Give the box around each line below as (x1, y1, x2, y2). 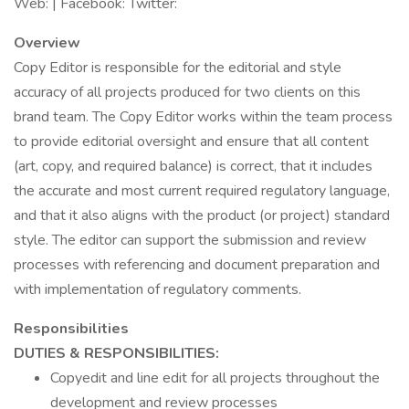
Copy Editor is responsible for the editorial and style (14, 58, 341, 78)
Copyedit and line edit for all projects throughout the (50, 368, 380, 388)
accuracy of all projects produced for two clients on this (14, 82, 361, 102)
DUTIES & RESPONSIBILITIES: (14, 343, 219, 363)
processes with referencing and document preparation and (14, 255, 380, 275)
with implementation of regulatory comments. (14, 279, 301, 299)
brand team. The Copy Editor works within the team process (14, 107, 393, 127)
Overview (14, 33, 80, 53)
